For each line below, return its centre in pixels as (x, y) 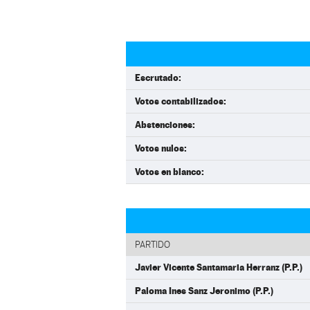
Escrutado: (158, 77)
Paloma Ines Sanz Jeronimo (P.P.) (204, 291)
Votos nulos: (161, 148)
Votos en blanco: (170, 172)
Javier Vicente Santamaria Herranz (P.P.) (219, 267)
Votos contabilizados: (181, 101)
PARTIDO (153, 245)
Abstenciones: (165, 125)
